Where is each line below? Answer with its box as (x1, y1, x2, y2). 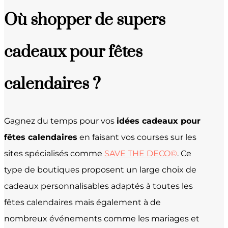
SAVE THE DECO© (104, 148, 177, 158)
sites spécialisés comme (4, 148, 104, 158)
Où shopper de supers (4, 9, 165, 31)
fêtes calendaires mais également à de (4, 197, 161, 207)
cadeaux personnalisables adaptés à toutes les (4, 181, 193, 191)
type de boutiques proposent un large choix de (4, 164, 196, 175)
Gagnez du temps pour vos (4, 116, 117, 126)
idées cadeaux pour (117, 116, 201, 126)
